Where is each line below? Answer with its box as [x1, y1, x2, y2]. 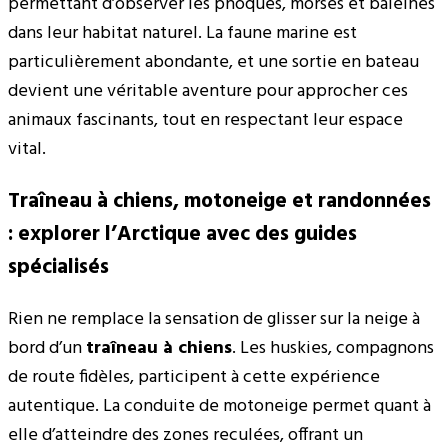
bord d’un [8, 333, 86, 363]
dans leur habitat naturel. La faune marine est [8, 18, 357, 48]
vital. [8, 134, 46, 164]
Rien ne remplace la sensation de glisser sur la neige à [8, 304, 420, 334]
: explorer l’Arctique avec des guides [8, 217, 357, 251]
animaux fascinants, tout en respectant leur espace [8, 105, 403, 135]
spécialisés [8, 250, 109, 284]
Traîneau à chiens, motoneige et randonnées [8, 184, 431, 218]
